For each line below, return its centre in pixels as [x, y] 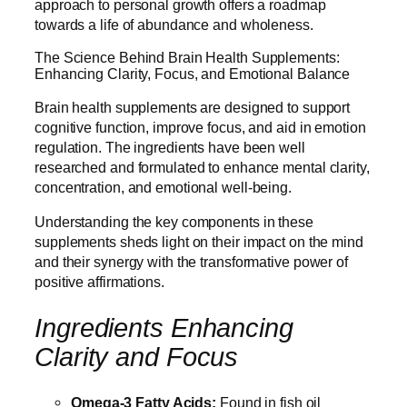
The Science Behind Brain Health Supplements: [187, 58]
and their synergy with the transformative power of [191, 261]
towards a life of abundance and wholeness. [176, 25]
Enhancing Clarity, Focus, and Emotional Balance [194, 74]
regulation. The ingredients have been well [170, 147]
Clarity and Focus [137, 357]
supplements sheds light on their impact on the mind [199, 241]
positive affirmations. [101, 281]
